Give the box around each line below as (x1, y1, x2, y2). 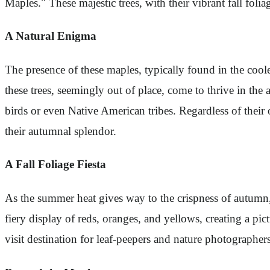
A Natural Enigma (5, 30, 96, 43)
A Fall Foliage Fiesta (5, 158, 106, 171)
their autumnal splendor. (5, 124, 116, 137)
